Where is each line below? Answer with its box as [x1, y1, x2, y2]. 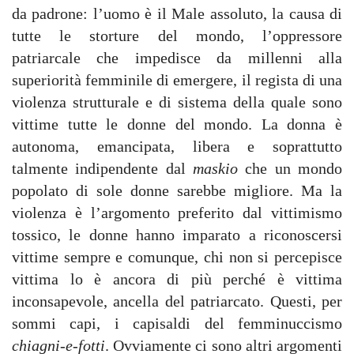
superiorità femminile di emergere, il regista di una [12, 70, 342, 88]
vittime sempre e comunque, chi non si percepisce [12, 247, 342, 265]
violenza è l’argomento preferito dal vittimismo [12, 203, 342, 221]
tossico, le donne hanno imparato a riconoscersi [12, 225, 342, 243]
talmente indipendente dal [12, 159, 193, 177]
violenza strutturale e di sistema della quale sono [12, 92, 342, 111]
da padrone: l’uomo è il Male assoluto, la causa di [12, 4, 342, 22]
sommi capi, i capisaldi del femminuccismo [12, 314, 342, 332]
